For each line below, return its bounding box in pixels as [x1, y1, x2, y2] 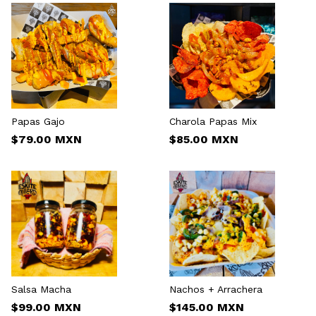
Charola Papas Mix [169, 115, 257, 127]
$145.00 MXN [169, 300, 244, 314]
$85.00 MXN [169, 132, 238, 146]
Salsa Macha [11, 283, 71, 295]
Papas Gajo [11, 115, 65, 127]
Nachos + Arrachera [169, 283, 262, 295]
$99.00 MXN [11, 300, 81, 314]
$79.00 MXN [11, 132, 82, 146]
